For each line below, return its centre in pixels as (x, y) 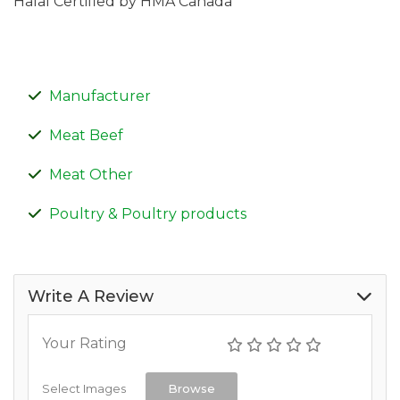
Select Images (84, 388)
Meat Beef (86, 135)
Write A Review (91, 296)
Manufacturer (100, 96)
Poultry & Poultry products (148, 213)
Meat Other (91, 174)
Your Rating (84, 343)
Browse (192, 388)
